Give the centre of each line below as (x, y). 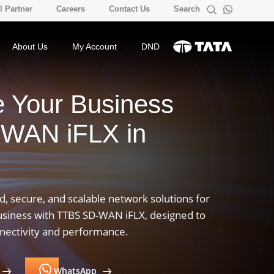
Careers (70, 9)
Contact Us (129, 9)
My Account (94, 46)
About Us (30, 46)
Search (188, 9)
